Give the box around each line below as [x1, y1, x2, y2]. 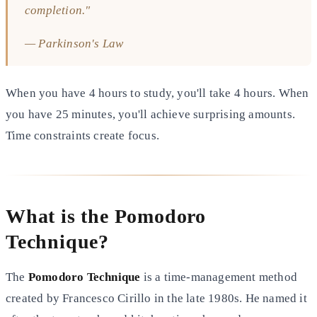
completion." [25, 3, 91, 17]
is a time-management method [140, 270, 298, 284]
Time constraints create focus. [6, 128, 159, 142]
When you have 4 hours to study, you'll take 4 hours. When [6, 86, 309, 100]
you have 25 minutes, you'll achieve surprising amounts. [6, 107, 296, 121]
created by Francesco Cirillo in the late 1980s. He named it [6, 291, 307, 305]
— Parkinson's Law [25, 36, 124, 50]
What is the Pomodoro [6, 204, 206, 227]
